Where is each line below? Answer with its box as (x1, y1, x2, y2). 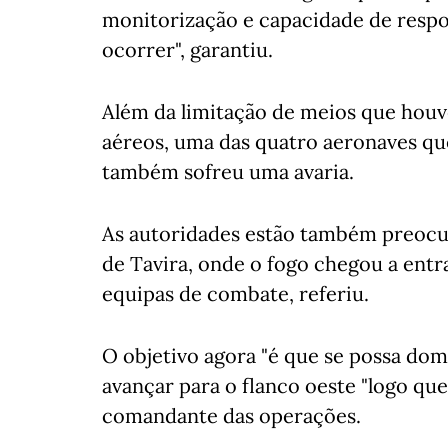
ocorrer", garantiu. (102, 37, 273, 62)
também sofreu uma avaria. (102, 159, 354, 184)
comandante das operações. (102, 403, 361, 428)
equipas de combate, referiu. (102, 281, 369, 306)
